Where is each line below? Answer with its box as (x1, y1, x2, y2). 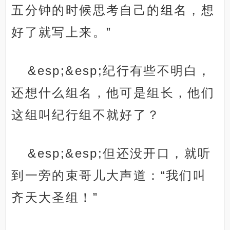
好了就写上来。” (11, 25, 112, 40)
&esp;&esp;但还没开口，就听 (28, 146, 212, 161)
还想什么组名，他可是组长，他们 (11, 86, 215, 100)
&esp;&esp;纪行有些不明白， (28, 64, 212, 78)
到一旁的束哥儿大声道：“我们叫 (11, 168, 207, 183)
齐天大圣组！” (11, 190, 99, 205)
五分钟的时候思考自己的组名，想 (11, 3, 215, 17)
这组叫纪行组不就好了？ (11, 108, 161, 122)
